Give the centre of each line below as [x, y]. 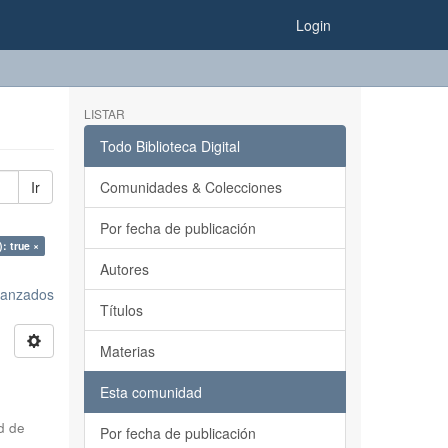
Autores [124, 269]
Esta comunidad [150, 392]
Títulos [121, 310]
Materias [127, 351]
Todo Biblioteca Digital [169, 146]
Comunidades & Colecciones [190, 187]
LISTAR [104, 113]
